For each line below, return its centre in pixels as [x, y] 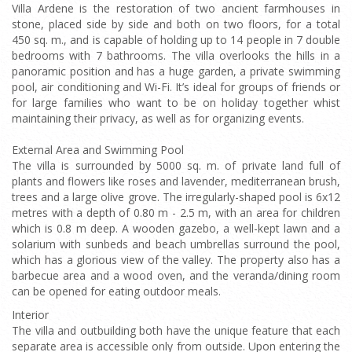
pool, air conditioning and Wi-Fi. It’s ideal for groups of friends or [176, 87]
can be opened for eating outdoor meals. [116, 291]
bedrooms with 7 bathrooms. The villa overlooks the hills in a [176, 55]
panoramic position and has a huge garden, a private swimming [176, 71]
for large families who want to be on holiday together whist [176, 103]
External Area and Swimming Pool [98, 150]
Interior [30, 315]
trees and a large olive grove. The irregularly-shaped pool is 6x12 [176, 197]
